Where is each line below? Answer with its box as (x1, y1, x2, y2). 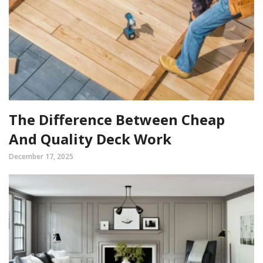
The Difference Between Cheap (9, 109, 225, 129)
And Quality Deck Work (9, 129, 171, 149)
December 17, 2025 (9, 151, 73, 161)
